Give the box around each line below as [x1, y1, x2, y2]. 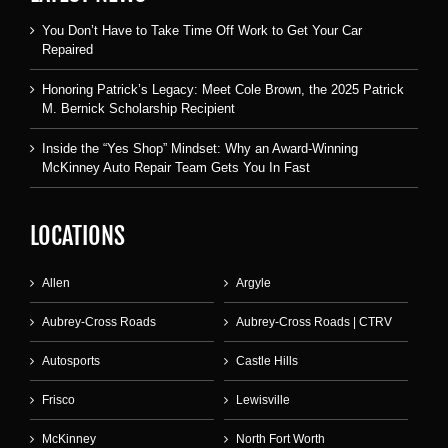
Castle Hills [236, 354, 298, 369]
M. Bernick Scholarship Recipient [42, 101, 235, 117]
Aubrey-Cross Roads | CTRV [236, 315, 392, 330]
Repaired [42, 42, 93, 58]
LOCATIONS [30, 221, 125, 252]
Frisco [42, 393, 75, 408]
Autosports [42, 354, 100, 369]
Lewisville [236, 393, 290, 408]
